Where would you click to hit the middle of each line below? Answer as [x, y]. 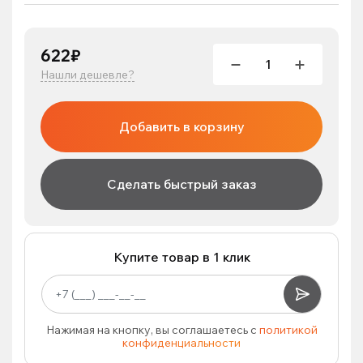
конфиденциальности [181, 343]
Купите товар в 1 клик [181, 257]
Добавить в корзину [181, 126]
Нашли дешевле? [88, 75]
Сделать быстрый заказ [181, 184]
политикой [288, 330]
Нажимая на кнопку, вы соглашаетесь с [152, 330]
